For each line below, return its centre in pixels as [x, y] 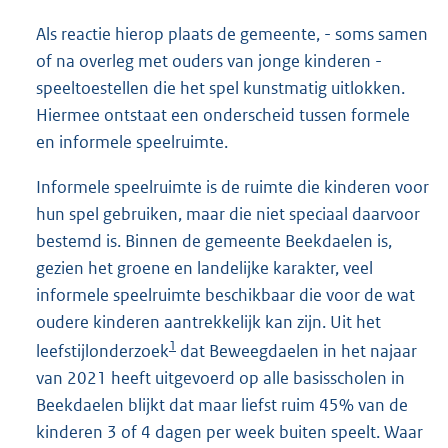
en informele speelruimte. [132, 141]
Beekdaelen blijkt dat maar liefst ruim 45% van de [222, 404]
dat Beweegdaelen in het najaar [296, 350]
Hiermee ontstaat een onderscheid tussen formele [223, 114]
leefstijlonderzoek [102, 350]
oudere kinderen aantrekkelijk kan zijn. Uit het [208, 321]
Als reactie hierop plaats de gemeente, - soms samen [232, 33]
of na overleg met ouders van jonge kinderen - [209, 60]
